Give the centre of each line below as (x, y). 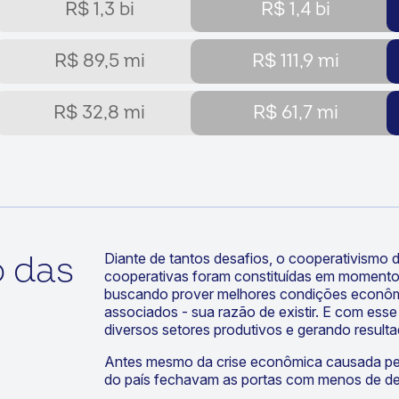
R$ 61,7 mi (295, 113)
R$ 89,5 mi (99, 61)
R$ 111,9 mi (295, 61)
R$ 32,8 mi (99, 113)
